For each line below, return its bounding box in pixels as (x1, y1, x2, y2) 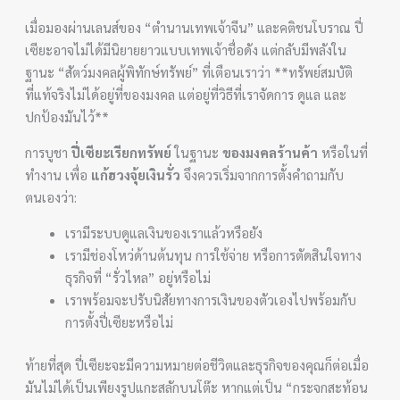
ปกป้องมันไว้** (25, 108, 110, 125)
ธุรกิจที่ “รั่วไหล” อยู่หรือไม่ (65, 269, 212, 286)
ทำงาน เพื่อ (25, 166, 92, 183)
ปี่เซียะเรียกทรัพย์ (71, 144, 172, 161)
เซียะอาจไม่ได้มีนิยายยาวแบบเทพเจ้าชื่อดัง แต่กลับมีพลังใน (25, 41, 347, 58)
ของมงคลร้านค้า (222, 144, 319, 161)
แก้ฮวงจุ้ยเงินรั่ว (91, 166, 181, 183)
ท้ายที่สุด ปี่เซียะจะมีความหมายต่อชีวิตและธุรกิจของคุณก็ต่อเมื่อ (25, 355, 370, 373)
